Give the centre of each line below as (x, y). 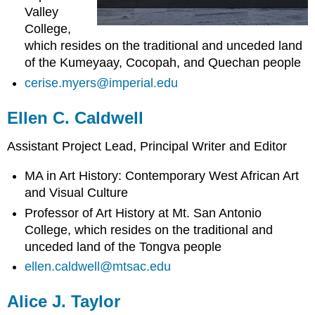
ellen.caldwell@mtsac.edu (98, 266)
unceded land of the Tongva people (123, 246)
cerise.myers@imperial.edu (102, 83)
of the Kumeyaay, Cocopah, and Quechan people (163, 63)
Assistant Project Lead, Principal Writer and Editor (147, 146)
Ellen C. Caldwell (76, 117)
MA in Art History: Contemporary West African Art (162, 176)
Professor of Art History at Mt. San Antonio (143, 213)
